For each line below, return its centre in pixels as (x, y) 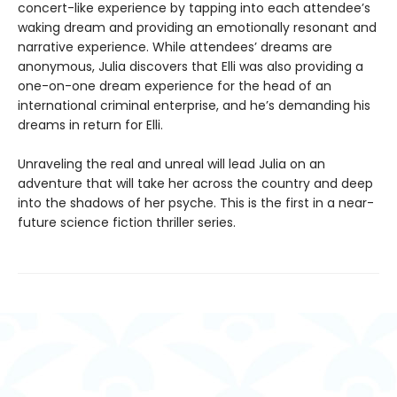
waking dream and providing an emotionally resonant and (197, 27)
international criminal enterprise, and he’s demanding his (194, 105)
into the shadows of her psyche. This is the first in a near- (196, 202)
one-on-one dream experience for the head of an (175, 86)
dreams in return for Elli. (90, 125)
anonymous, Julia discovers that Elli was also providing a (191, 66)
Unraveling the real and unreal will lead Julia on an (171, 163)
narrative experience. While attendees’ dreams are (175, 47)
